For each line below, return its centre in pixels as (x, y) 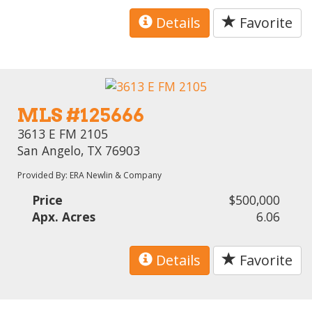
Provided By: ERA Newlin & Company (90, 175)
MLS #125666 (81, 115)
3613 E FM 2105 (63, 133)
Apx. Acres (64, 216)
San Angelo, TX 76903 (79, 150)
